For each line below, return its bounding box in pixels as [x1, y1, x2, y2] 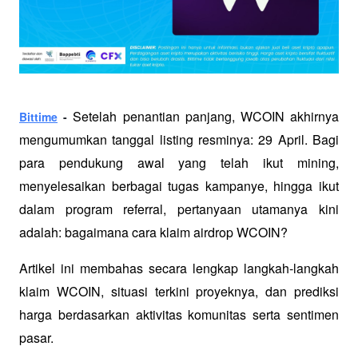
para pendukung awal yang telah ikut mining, [19, 153, 339, 172]
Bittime [19, 109, 58, 125]
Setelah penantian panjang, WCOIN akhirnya [73, 107, 340, 125]
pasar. [19, 328, 54, 347]
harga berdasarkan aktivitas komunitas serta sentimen [19, 305, 339, 324]
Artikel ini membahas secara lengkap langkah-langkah [19, 259, 339, 277]
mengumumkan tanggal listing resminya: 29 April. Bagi [19, 130, 339, 149]
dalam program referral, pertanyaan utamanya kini [19, 200, 339, 218]
